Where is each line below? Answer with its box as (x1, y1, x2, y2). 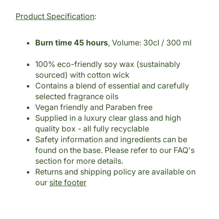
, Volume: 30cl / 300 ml (108, 38, 197, 48)
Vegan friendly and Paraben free (35, 102, 153, 112)
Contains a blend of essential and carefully (35, 81, 189, 91)
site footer (49, 177, 87, 188)
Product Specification (16, 11, 94, 22)
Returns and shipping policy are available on (35, 167, 196, 177)
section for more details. (35, 156, 123, 166)
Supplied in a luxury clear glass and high (35, 113, 181, 123)
